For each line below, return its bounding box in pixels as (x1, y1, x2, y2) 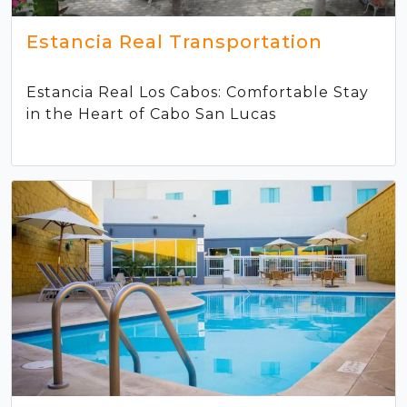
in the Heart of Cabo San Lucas (26, 105, 276, 124)
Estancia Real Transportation (26, 31, 323, 54)
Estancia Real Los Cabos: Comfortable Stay (26, 84, 369, 102)
